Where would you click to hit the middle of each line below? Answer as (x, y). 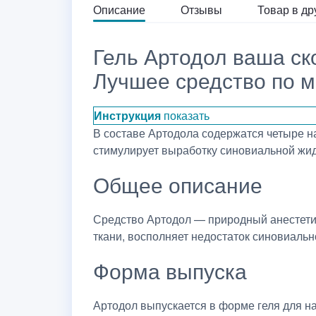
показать (187, 115)
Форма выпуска (170, 271)
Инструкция (127, 115)
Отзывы (201, 10)
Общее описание (178, 184)
